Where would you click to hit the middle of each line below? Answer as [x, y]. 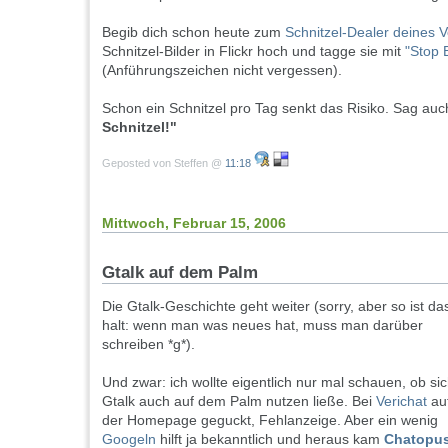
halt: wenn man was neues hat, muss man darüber [262, 325]
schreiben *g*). [148, 344]
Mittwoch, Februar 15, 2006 [194, 222]
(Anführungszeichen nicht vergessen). [222, 70]
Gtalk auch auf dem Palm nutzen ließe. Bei [239, 401]
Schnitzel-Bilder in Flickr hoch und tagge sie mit [253, 51]
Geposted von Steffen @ [163, 162]
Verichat [401, 401]
